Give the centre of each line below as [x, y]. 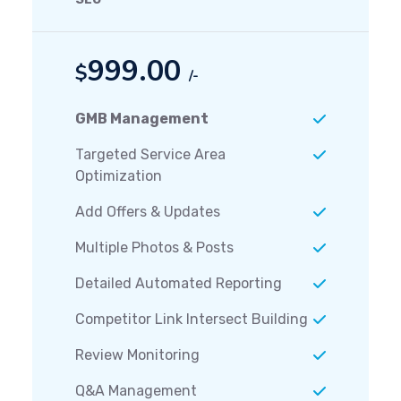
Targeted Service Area [150, 155]
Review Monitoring [137, 355]
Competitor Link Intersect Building [192, 320]
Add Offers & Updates [148, 212]
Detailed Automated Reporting [179, 284]
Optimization [119, 176]
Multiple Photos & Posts [154, 248]
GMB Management [142, 119]
